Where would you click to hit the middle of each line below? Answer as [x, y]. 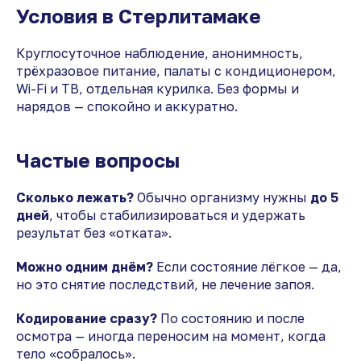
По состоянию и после [231, 318]
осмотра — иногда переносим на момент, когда [171, 336]
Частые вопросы [98, 160]
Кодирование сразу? [87, 318]
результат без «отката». [94, 232]
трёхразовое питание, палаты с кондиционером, [176, 71]
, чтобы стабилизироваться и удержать [177, 215]
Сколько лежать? [75, 197]
